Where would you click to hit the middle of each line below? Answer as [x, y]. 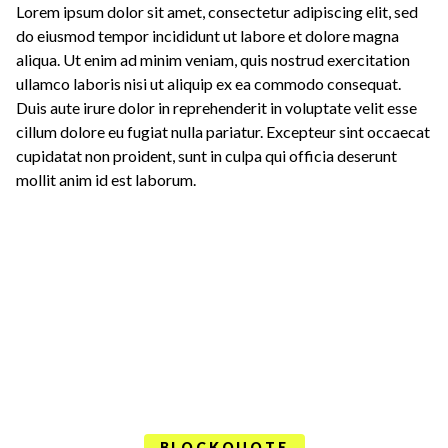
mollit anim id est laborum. [106, 180]
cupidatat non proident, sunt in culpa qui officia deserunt [206, 156]
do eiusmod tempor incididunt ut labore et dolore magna [207, 36]
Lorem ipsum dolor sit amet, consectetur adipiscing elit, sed [217, 12]
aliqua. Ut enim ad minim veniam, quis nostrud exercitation [213, 60]
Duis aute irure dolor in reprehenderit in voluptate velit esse [216, 108]
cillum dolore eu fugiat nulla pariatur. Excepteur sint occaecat [223, 132]
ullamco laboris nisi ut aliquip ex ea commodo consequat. [208, 84]
